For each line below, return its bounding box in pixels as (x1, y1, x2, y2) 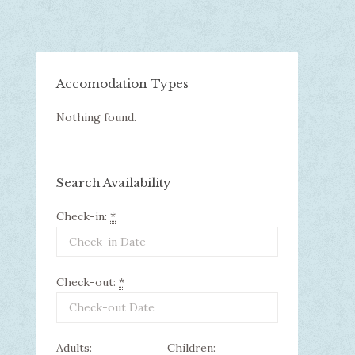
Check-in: (56, 209, 110, 224)
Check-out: (56, 275, 119, 290)
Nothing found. (56, 110, 136, 125)
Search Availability (56, 175, 171, 191)
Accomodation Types (56, 76, 189, 92)
